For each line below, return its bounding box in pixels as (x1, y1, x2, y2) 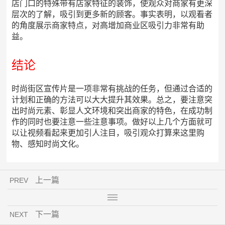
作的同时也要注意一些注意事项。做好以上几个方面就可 (12, 118, 213, 127)
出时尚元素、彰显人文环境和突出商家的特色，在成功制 (12, 106, 213, 116)
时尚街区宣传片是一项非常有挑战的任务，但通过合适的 (12, 84, 213, 93)
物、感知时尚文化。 (12, 140, 84, 149)
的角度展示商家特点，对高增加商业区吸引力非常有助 (12, 21, 205, 30)
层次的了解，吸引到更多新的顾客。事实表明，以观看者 (12, 10, 213, 19)
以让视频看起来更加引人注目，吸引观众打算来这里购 (12, 129, 205, 138)
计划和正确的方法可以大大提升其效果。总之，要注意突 (12, 95, 213, 104)
